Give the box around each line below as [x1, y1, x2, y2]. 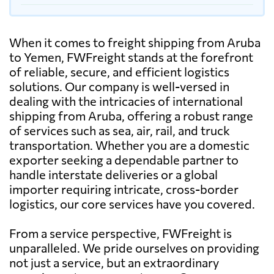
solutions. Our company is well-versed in [9, 78, 229, 94]
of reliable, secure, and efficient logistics [9, 64, 229, 79]
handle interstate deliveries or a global [9, 166, 218, 182]
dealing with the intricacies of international [9, 93, 243, 108]
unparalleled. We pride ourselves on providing [9, 240, 259, 255]
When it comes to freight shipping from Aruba [9, 34, 261, 50]
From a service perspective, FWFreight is [9, 225, 232, 240]
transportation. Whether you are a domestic [9, 137, 250, 152]
